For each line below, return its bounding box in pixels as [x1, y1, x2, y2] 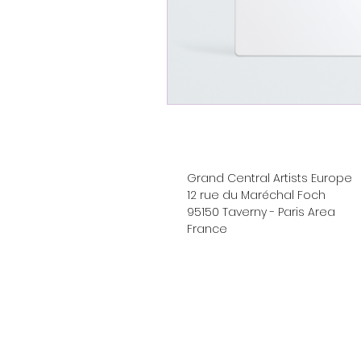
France [187, 221, 227, 237]
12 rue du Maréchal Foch [187, 187, 326, 203]
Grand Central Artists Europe [187, 170, 352, 186]
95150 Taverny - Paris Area [187, 204, 335, 220]
